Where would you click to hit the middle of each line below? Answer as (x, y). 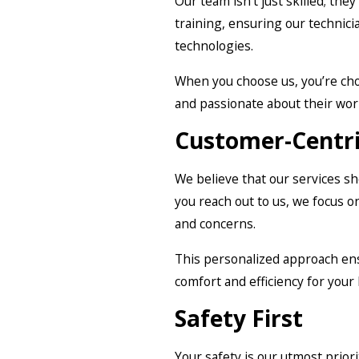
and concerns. (215, 224)
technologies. (214, 46)
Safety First (239, 319)
